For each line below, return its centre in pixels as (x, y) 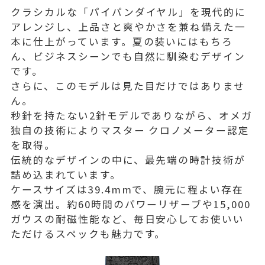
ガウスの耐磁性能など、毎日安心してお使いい (128, 219)
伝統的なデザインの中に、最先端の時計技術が (128, 159)
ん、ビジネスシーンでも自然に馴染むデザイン (128, 56)
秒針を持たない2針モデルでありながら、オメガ (132, 115)
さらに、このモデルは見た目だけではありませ (128, 85)
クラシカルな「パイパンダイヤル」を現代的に (129, 12)
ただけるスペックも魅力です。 (88, 233)
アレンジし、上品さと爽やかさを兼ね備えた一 (129, 26)
